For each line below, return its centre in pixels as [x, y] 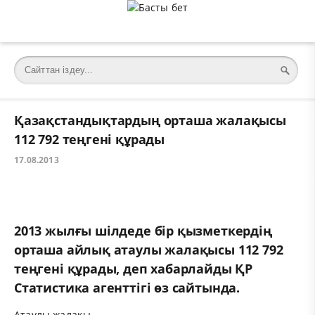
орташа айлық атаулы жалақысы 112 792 [149, 249]
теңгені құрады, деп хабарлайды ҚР [133, 268]
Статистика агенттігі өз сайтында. [127, 287]
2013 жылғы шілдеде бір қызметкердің [143, 230]
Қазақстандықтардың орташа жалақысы [150, 121]
